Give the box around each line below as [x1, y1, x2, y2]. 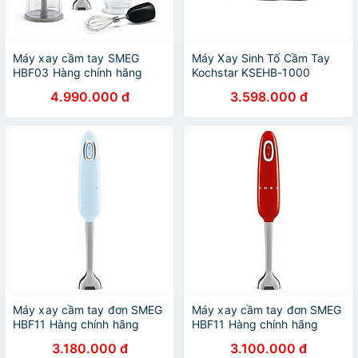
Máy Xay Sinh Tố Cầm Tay [192, 51, 331, 65]
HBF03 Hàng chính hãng [13, 66, 143, 79]
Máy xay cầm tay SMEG [13, 51, 139, 65]
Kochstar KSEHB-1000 [192, 66, 310, 79]
